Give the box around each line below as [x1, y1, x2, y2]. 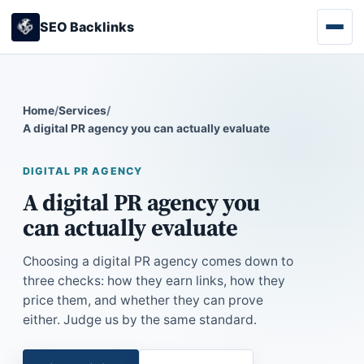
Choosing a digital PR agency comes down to [23, 253, 293, 269]
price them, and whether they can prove [23, 292, 263, 308]
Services [58, 104, 106, 117]
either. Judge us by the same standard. [23, 312, 257, 327]
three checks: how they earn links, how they [23, 273, 285, 288]
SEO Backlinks [40, 18, 134, 35]
